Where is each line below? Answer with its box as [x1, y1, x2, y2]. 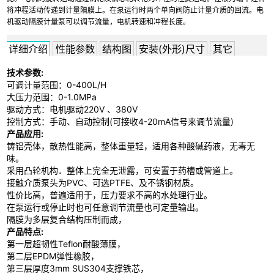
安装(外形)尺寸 [139, 42, 206, 55]
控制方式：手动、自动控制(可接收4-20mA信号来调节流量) [7, 116, 234, 127]
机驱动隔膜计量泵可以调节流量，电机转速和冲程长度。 [7, 17, 191, 27]
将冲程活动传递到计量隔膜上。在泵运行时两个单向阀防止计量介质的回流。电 [7, 6, 264, 15]
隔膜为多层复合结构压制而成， [7, 214, 127, 225]
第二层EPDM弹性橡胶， [7, 251, 100, 262]
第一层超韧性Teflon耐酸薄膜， [7, 239, 126, 250]
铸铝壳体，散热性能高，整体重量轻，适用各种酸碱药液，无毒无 [7, 141, 256, 152]
